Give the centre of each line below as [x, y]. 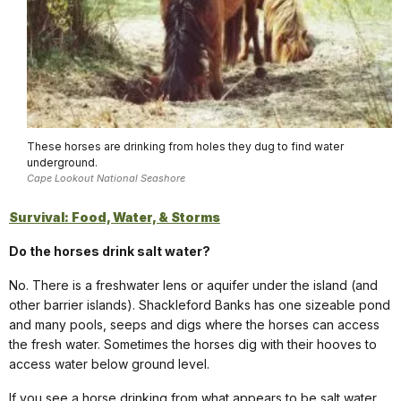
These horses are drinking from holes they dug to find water [185, 146]
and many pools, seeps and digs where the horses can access [194, 325]
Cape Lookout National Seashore [106, 178]
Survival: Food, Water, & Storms [115, 218]
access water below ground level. [109, 364]
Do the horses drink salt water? [110, 252]
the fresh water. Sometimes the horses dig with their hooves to [193, 345]
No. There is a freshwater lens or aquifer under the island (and [193, 286]
